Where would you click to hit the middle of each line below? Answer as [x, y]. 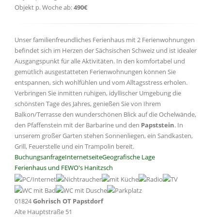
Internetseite [84, 157]
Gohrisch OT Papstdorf [68, 201]
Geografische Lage [129, 157]
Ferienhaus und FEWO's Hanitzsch [64, 168]
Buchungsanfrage [40, 157]
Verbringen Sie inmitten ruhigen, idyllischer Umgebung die [98, 93]
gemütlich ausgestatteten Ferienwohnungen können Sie [95, 72]
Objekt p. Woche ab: [44, 8]
